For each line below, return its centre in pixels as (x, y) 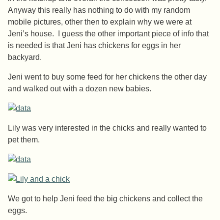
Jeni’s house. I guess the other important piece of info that (108, 34)
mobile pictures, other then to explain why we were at (100, 22)
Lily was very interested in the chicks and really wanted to (107, 128)
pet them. (24, 140)
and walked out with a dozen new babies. (80, 89)
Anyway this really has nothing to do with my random (99, 10)
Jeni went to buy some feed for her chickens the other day (107, 77)
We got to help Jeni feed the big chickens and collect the (105, 199)
